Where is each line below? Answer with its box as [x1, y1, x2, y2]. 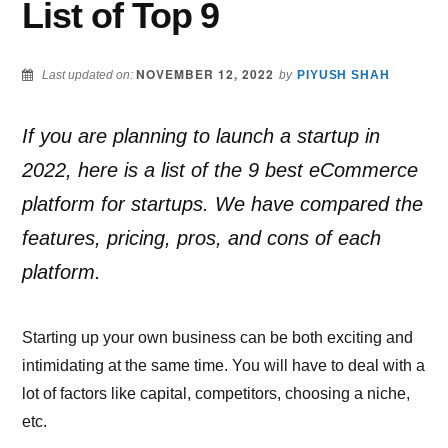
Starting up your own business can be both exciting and [22, 329, 414, 347]
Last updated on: [39, 68, 137, 83]
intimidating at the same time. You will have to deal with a [22, 357, 426, 375]
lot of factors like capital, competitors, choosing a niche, [22, 385, 411, 403]
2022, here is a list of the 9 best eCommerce [22, 159, 419, 182]
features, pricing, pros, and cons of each [22, 227, 382, 250]
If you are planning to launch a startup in [22, 125, 381, 148]
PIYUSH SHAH [296, 68, 391, 83]
